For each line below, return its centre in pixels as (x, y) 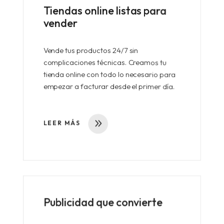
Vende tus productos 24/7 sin (91, 50)
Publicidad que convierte (104, 202)
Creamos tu (147, 62)
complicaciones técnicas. (85, 62)
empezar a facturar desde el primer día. (109, 86)
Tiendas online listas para (105, 10)
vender (60, 23)
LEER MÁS (62, 123)
